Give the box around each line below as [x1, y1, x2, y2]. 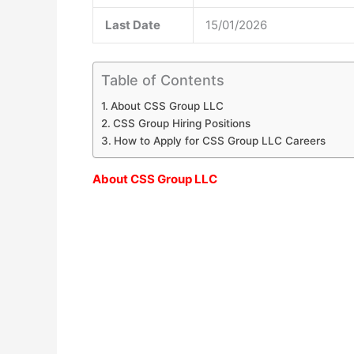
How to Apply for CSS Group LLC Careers [113, 134, 326, 147]
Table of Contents [101, 71, 224, 88]
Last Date [105, 17, 160, 32]
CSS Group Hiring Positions [112, 116, 250, 130]
